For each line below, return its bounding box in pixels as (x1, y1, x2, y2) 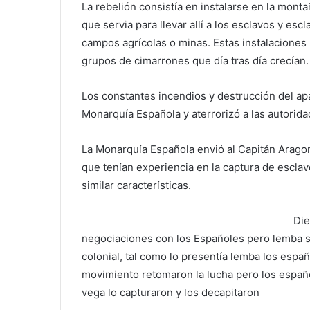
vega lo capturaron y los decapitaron (82, 286, 259, 300)
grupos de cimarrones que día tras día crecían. (82, 54, 309, 68)
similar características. (82, 179, 191, 192)
